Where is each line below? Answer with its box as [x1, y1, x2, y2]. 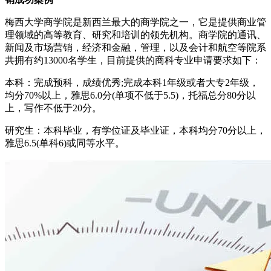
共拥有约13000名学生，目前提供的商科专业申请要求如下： [5, 54, 261, 65]
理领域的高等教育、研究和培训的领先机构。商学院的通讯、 [5, 29, 266, 40]
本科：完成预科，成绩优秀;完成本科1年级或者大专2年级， [5, 77, 259, 88]
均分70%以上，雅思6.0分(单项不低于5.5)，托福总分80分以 [5, 90, 256, 100]
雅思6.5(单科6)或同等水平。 [5, 137, 125, 148]
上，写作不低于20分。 [5, 102, 102, 113]
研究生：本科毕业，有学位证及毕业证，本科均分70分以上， [5, 125, 266, 135]
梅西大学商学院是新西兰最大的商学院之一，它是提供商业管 [5, 16, 266, 27]
